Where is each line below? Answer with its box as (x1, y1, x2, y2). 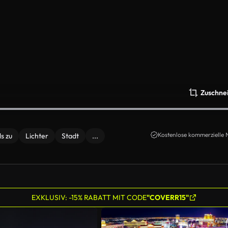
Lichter (25, 131, 48, 140)
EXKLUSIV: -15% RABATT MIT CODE (31, 193, 147, 202)
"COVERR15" (146, 193, 189, 202)
